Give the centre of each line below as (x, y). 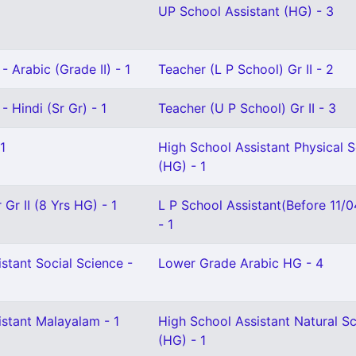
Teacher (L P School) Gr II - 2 (246, 69)
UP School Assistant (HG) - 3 (246, 11)
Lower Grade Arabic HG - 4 (241, 263)
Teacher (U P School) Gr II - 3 (247, 108)
